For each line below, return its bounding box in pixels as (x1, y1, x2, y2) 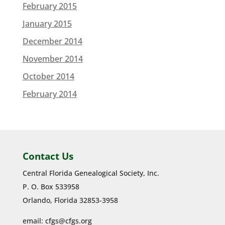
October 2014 (22, 71, 74, 82)
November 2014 (22, 53, 83, 64)
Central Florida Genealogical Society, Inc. (22, 168, 159, 178)
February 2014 (22, 88, 77, 99)
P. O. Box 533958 (22, 182, 79, 191)
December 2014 (22, 36, 82, 47)
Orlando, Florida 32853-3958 (22, 195, 118, 205)
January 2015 (22, 18, 72, 29)
